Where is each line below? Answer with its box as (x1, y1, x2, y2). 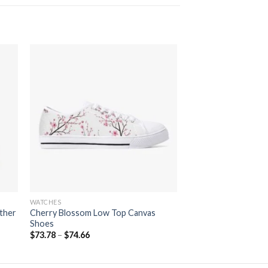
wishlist (144, 102, 169, 111)
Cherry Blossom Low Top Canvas (29, 207, 156, 218)
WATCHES (29, 197, 62, 206)
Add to (145, 94, 167, 102)
